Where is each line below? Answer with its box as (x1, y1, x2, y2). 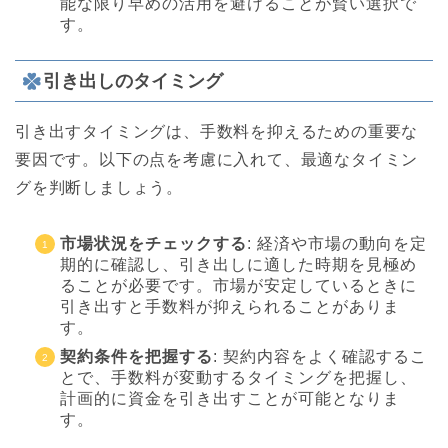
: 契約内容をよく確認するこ (213, 347, 427, 365)
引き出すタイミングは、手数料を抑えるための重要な (15, 122, 419, 140)
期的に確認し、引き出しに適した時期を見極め (60, 255, 417, 273)
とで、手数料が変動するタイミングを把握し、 (60, 368, 417, 386)
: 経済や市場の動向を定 (247, 234, 427, 252)
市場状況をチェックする (60, 234, 247, 252)
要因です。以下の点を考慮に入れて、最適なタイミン (15, 150, 419, 168)
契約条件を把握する (60, 347, 213, 365)
